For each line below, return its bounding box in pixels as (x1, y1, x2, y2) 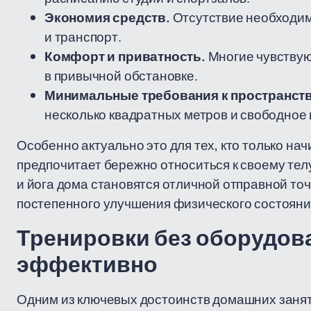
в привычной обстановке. (44, 67, 198, 85)
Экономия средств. (44, 8, 170, 26)
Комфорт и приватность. (44, 47, 205, 65)
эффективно (17, 253, 158, 277)
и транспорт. (44, 28, 121, 46)
